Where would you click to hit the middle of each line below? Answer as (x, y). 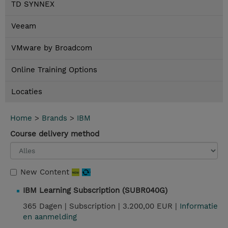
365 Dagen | (46, 206)
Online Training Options (54, 70)
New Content (46, 172)
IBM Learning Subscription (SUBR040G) (95, 191)
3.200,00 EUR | (151, 206)
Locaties (27, 92)
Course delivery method (55, 134)
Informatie (199, 206)
